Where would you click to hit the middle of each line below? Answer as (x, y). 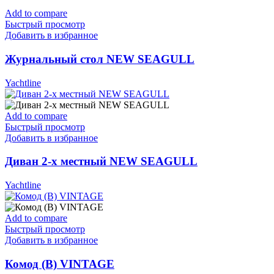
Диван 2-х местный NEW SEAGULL (101, 161)
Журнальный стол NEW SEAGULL (100, 59)
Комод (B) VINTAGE (60, 264)
